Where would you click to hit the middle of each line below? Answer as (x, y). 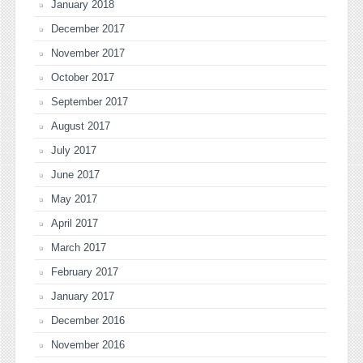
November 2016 (88, 344)
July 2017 (74, 150)
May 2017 (74, 199)
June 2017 (75, 174)
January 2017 (83, 296)
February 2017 (85, 271)
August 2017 (81, 126)
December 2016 (88, 320)
